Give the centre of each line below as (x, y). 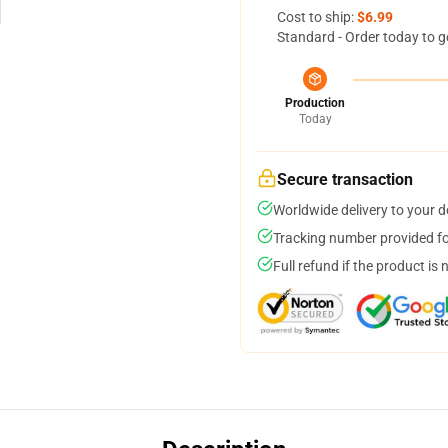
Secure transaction (345, 179)
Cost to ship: (317, 17)
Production (315, 103)
